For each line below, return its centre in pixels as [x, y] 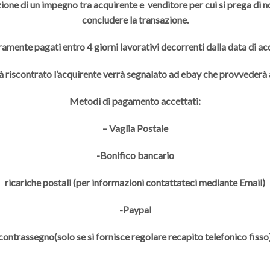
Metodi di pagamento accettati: [135, 101]
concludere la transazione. [135, 20]
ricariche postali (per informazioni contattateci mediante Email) [135, 183]
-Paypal [135, 210]
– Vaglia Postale [135, 128]
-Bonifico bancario [135, 155]
